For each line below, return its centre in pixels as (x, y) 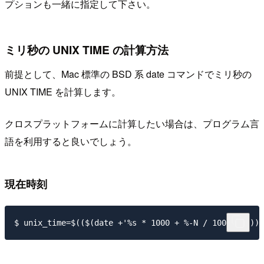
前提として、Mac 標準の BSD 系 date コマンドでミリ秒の (128, 74)
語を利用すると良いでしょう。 (71, 141)
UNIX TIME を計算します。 (63, 92)
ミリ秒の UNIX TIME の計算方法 (87, 49)
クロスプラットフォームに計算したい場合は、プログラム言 (132, 124)
